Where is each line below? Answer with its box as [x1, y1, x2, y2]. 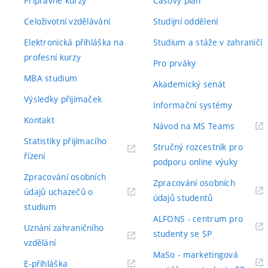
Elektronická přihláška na [24, 36, 124, 48]
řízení [24, 150, 45, 162]
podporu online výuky [153, 156, 238, 167]
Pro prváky [153, 57, 196, 69]
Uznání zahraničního [24, 222, 104, 233]
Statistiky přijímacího [24, 135, 107, 147]
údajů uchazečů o [24, 186, 93, 197]
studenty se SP [153, 228, 212, 239]
